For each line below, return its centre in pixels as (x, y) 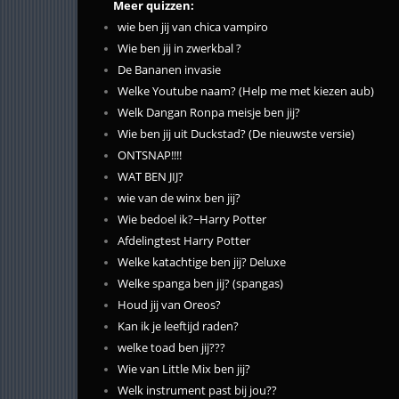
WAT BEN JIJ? (151, 177)
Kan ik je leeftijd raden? (178, 327)
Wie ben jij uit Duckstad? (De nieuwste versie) (236, 134)
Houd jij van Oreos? (169, 305)
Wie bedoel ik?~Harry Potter (192, 220)
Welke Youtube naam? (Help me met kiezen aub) (246, 92)
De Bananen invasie (169, 70)
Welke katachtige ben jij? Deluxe (202, 263)
